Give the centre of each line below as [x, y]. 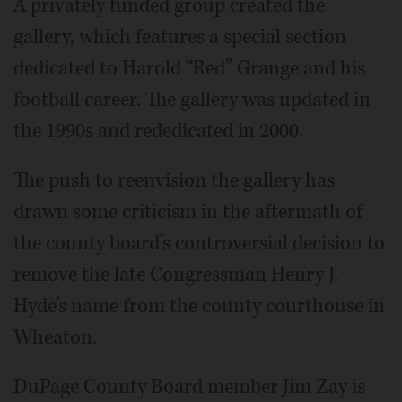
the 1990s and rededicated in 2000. [158, 131]
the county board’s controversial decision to [199, 244]
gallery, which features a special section [180, 37]
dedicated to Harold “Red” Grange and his [189, 69]
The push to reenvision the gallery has [174, 181]
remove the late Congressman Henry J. [176, 275]
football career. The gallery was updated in [192, 100]
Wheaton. [55, 338]
